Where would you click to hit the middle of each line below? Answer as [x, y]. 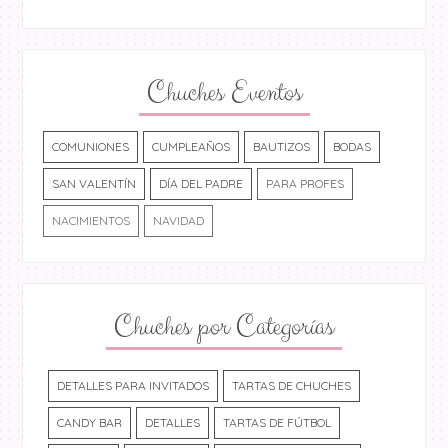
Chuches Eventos [224, 92]
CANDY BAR [90, 422]
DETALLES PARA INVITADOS [133, 385]
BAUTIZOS [282, 146]
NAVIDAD [179, 220]
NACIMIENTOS [91, 220]
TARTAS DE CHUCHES [292, 385]
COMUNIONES [91, 146]
